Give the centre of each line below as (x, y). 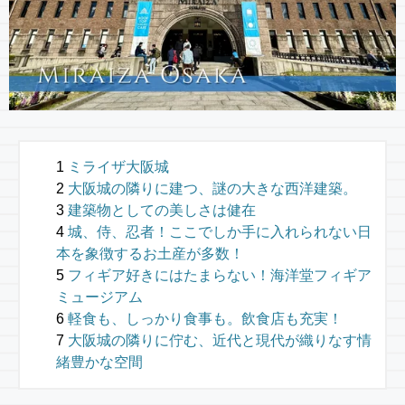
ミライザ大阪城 (118, 167)
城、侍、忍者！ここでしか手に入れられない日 (220, 232)
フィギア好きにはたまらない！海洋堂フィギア (220, 276)
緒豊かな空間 (99, 363)
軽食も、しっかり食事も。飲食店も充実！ (205, 319)
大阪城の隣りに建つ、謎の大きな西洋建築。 (212, 189)
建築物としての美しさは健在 (162, 211)
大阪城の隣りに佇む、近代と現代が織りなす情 (220, 341)
